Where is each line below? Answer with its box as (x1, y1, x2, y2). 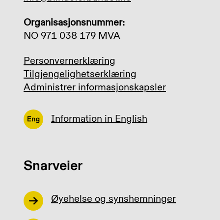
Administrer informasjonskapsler (24, 81, 166, 93)
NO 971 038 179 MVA (24, 29, 120, 42)
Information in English (51, 112, 147, 125)
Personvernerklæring (24, 55, 115, 67)
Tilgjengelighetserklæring (24, 68, 137, 80)
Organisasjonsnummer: (24, 16, 125, 28)
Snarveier (24, 157, 82, 174)
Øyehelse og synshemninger (51, 192, 176, 205)
